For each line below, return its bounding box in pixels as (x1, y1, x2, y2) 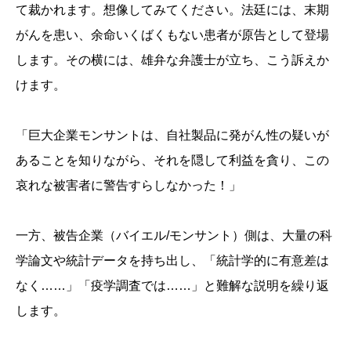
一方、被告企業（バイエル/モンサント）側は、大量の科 (16, 229, 332, 243)
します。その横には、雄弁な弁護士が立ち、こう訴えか (16, 53, 329, 67)
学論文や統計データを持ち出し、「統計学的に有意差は (16, 254, 329, 268)
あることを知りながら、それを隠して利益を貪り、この (16, 154, 329, 168)
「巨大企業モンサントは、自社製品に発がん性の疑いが (16, 128, 329, 143)
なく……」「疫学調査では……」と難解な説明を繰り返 (16, 279, 329, 293)
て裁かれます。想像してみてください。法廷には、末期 (16, 3, 329, 17)
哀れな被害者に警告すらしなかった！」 (16, 179, 241, 193)
